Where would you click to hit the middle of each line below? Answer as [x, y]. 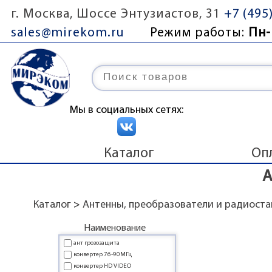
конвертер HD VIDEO [103, 267]
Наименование [115, 228]
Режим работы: [199, 33]
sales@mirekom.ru [68, 33]
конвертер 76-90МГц [103, 255]
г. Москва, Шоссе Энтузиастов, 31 [116, 14]
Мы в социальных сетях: [127, 110]
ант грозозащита [97, 243]
